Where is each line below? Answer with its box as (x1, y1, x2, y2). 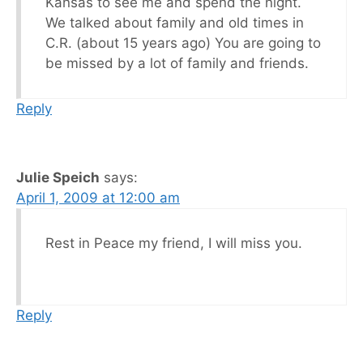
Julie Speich (16, 169, 100, 186)
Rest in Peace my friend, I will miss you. (45, 234, 302, 251)
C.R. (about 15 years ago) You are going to (45, 34, 321, 51)
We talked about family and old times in (45, 14, 304, 31)
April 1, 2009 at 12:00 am (16, 189, 180, 206)
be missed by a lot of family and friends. (45, 54, 309, 71)
